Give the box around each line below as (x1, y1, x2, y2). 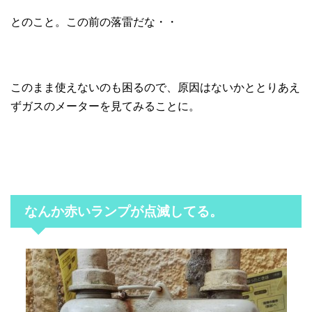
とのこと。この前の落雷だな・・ (10, 15, 178, 28)
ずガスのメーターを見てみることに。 (10, 100, 200, 112)
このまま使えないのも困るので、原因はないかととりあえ (10, 81, 300, 93)
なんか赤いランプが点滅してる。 (24, 203, 223, 219)
